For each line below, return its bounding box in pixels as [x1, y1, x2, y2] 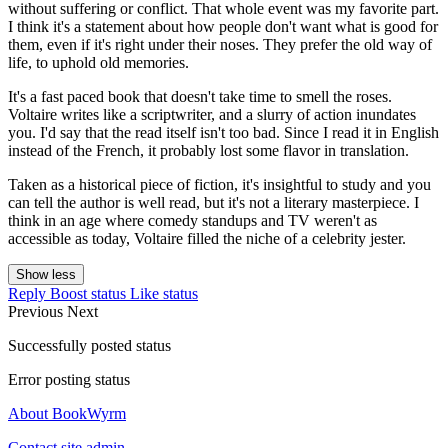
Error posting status [8, 371, 130, 389]
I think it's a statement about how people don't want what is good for [8, 18, 438, 36]
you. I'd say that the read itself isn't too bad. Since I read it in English [8, 124, 439, 142]
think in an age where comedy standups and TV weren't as [8, 212, 377, 230]
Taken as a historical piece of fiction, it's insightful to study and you [8, 176, 431, 194]
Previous [8, 303, 67, 321]
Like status [130, 285, 198, 303]
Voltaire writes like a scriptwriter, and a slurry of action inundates [8, 106, 416, 124]
